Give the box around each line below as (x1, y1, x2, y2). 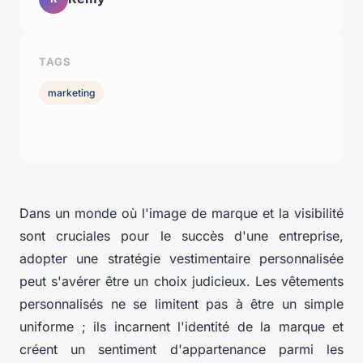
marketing (48, 86, 96, 99)
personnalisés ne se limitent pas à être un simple (19, 296, 344, 313)
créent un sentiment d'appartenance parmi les (19, 341, 344, 358)
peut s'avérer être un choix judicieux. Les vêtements (19, 273, 344, 290)
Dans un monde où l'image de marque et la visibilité (19, 205, 344, 222)
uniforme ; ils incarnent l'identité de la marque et (19, 318, 344, 335)
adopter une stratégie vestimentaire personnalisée (19, 250, 344, 267)
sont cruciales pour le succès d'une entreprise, (19, 228, 344, 245)
